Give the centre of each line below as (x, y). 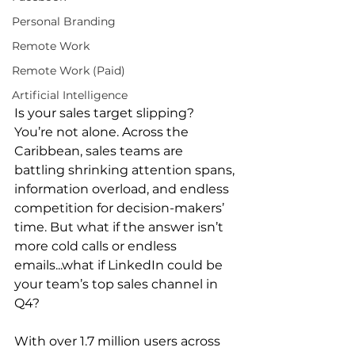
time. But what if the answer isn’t (120, 227)
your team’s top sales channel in (118, 284)
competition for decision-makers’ (121, 208)
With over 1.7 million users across (119, 342)
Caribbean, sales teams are (100, 151)
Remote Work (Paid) (69, 71)
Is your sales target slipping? (106, 113)
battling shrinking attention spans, (126, 170)
